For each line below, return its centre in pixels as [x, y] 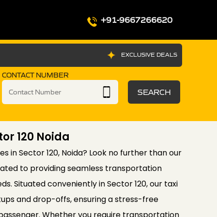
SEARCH [154, 92]
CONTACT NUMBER [35, 75]
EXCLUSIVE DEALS [149, 54]
